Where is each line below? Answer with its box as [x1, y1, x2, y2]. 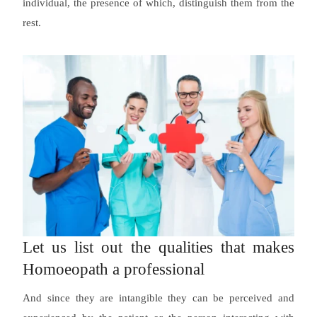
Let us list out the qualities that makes [23, 238, 294, 256]
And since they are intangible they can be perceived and [23, 292, 294, 304]
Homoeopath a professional [23, 260, 205, 278]
